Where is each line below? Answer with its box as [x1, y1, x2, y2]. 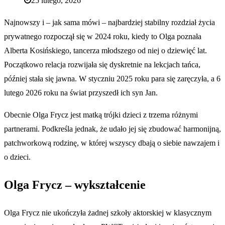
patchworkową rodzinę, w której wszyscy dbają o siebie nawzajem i [4, 139, 219, 148]
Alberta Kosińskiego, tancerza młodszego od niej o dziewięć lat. [4, 46, 207, 55]
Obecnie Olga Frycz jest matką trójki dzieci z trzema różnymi [4, 110, 198, 120]
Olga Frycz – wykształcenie [4, 178, 146, 192]
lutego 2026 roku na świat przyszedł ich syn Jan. [4, 88, 158, 97]
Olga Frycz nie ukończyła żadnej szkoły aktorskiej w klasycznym [4, 208, 211, 217]
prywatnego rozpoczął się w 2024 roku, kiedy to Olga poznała [4, 32, 201, 41]
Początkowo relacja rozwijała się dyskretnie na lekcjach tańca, [4, 60, 200, 69]
